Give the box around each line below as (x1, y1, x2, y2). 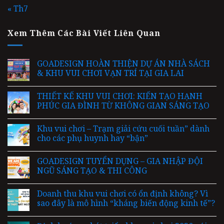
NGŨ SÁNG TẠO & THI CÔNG (37, 165, 147, 176)
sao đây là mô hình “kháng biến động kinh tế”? (37, 197, 215, 209)
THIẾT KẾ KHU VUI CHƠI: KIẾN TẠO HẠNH (37, 90, 202, 102)
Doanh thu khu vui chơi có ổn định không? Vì (37, 188, 208, 199)
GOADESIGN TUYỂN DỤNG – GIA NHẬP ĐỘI (37, 155, 203, 167)
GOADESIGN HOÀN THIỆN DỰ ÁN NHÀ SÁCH (37, 58, 210, 69)
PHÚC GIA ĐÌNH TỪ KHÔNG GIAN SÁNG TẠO (37, 100, 209, 111)
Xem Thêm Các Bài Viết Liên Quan (7, 27, 160, 38)
